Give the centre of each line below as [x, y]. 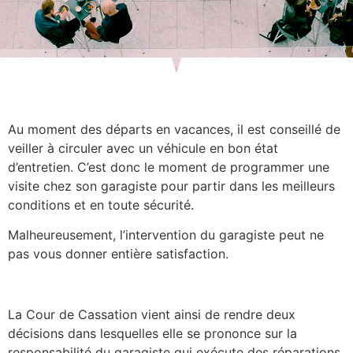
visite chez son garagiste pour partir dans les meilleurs [171, 186]
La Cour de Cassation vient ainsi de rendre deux [152, 315]
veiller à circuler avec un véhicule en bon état [143, 148]
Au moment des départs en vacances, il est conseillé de [174, 129]
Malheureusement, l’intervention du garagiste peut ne [166, 235]
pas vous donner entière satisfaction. [118, 254]
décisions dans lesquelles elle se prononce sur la [152, 334]
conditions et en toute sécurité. [101, 205]
